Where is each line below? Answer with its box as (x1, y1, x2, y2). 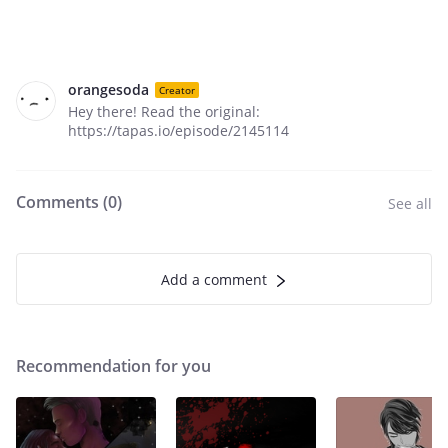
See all (388, 194, 432, 213)
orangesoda (68, 80, 149, 99)
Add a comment (161, 270, 267, 289)
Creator (159, 82, 195, 97)
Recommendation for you (16, 355, 211, 377)
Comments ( (16, 191, 108, 213)
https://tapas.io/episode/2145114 (68, 121, 289, 140)
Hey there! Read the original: (68, 102, 260, 121)
